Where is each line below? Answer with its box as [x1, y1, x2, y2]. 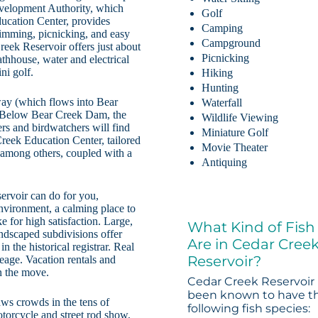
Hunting [202, 82, 239, 94]
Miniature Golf [202, 126, 269, 139]
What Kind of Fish [187, 219, 316, 236]
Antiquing [202, 156, 248, 169]
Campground [202, 37, 261, 50]
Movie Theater [202, 141, 268, 154]
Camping [202, 22, 243, 35]
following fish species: [187, 302, 311, 316]
